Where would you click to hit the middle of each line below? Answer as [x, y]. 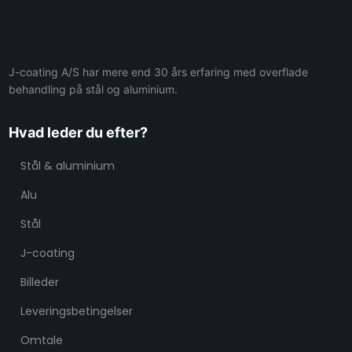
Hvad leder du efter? [78, 132]
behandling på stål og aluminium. [93, 89]
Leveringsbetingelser [76, 311]
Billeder [39, 282]
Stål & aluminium [67, 165]
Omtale [41, 340]
